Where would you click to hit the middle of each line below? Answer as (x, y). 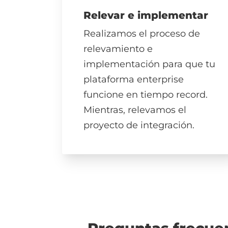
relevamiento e (118, 49)
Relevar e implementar (146, 15)
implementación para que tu (149, 64)
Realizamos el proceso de (142, 34)
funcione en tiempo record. (146, 95)
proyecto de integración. (139, 125)
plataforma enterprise (134, 80)
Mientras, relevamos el (135, 110)
